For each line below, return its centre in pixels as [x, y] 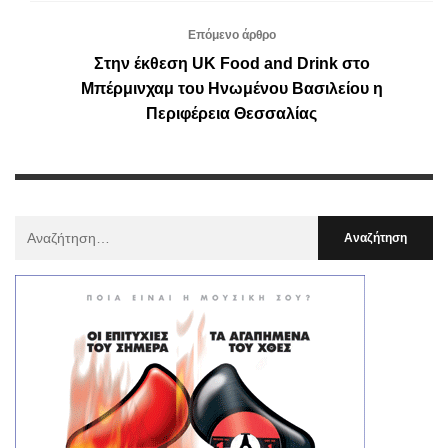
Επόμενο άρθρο [231, 34]
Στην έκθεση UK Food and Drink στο [231, 63]
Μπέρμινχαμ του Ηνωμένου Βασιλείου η [231, 88]
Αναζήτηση [48, 226]
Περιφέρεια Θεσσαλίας [231, 113]
